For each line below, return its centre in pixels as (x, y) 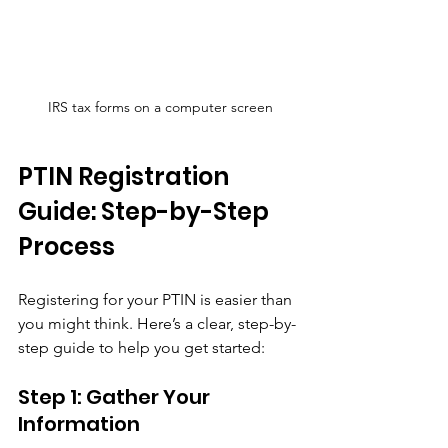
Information (79, 423)
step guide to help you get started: (141, 347)
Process (66, 246)
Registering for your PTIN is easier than (157, 299)
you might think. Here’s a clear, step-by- (157, 323)
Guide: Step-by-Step (146, 211)
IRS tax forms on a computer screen (160, 106)
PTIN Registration (126, 176)
